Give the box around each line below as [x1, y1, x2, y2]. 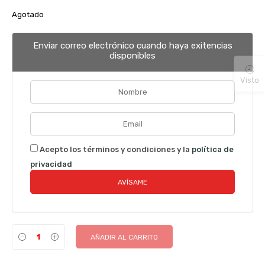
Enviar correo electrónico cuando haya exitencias [33, 40, 232, 51]
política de [192, 145, 234, 154]
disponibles [109, 50, 156, 61]
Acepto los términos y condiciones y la [38, 145, 192, 154]
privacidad [30, 159, 72, 169]
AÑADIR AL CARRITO [91, 232, 158, 241]
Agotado [12, 9, 44, 19]
